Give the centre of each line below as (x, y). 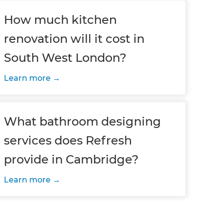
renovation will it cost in (74, 39)
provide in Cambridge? (72, 159)
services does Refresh (68, 140)
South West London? (65, 58)
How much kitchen (61, 20)
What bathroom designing (83, 121)
